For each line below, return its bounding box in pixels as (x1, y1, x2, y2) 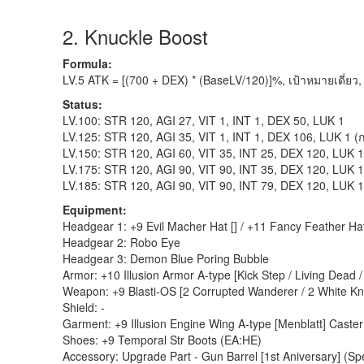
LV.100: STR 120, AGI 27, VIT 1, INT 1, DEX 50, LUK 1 (63, 112, 344, 129)
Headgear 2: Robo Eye (63, 234, 180, 251)
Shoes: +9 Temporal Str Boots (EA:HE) (63, 331, 262, 349)
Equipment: (63, 201, 127, 219)
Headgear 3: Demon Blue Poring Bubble (63, 250, 269, 267)
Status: (63, 96, 102, 113)
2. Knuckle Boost (63, 22, 208, 51)
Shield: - (63, 299, 105, 316)
